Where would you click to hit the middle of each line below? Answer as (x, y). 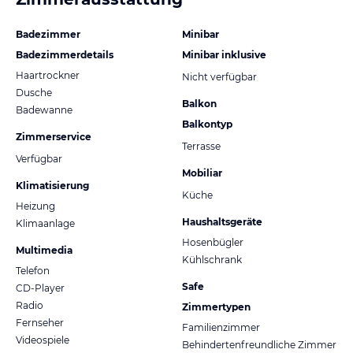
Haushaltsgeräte (222, 222)
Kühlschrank (212, 260)
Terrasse (201, 147)
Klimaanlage (45, 224)
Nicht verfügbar (219, 77)
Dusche (34, 93)
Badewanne (44, 110)
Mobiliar (202, 173)
